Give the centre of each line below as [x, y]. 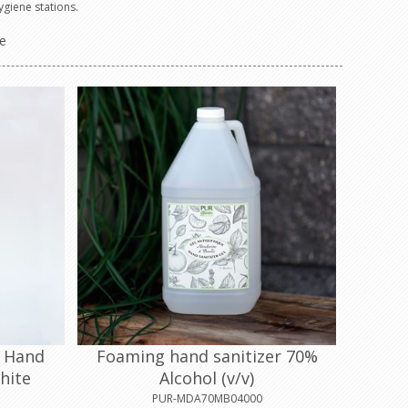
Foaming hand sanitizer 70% [207, 356]
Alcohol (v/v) [207, 377]
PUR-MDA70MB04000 [207, 398]
